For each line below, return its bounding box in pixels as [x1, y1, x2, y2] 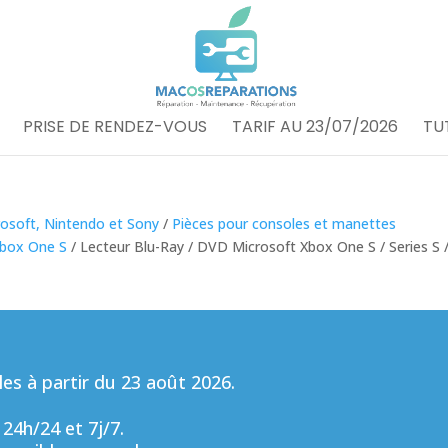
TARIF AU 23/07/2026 [232, 115, 398, 138]
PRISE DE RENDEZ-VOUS [23, 115, 207, 138]
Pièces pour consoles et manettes [172, 214, 397, 233]
